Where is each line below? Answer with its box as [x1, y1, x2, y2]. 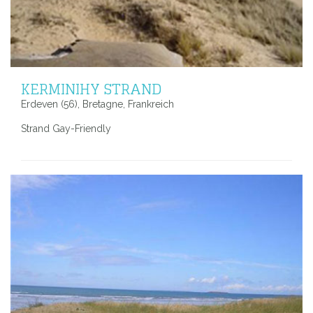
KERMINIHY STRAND [21, 75, 161, 102]
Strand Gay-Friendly [21, 122, 111, 134]
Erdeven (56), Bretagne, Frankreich [21, 98, 174, 110]
